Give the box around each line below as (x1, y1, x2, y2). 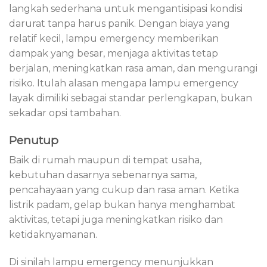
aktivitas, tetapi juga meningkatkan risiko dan (9, 214, 223, 226)
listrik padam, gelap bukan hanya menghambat (9, 199, 235, 211)
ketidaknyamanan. (9, 229, 97, 241)
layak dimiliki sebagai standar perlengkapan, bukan (9, 92, 252, 104)
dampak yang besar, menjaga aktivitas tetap (9, 47, 218, 59)
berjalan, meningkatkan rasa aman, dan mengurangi (9, 62, 257, 74)
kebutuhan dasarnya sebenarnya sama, (9, 169, 197, 181)
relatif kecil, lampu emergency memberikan (9, 32, 219, 44)
